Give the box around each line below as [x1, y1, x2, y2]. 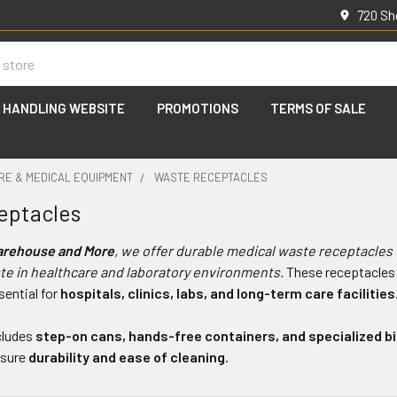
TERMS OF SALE [270, 100, 366, 116]
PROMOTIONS [157, 100, 238, 116]
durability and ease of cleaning [28, 348, 226, 365]
